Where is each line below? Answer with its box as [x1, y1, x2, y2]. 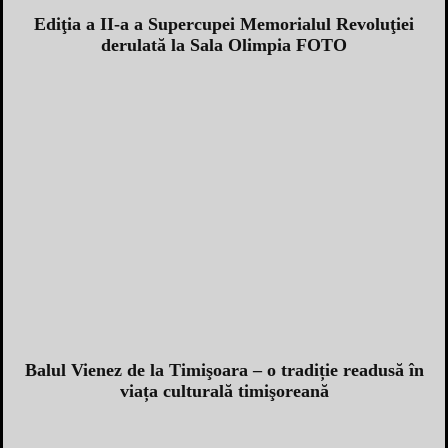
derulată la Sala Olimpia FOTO [101, 35, 347, 56]
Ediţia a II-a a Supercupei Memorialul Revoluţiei [34, 14, 414, 35]
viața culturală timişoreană [119, 381, 329, 402]
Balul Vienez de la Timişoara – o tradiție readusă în [24, 360, 424, 381]
